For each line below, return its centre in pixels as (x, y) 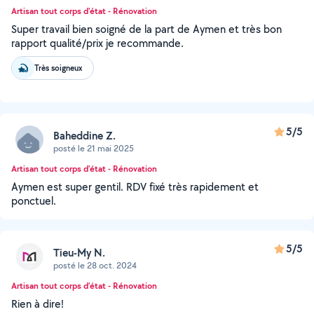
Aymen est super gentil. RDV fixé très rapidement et (135, 187)
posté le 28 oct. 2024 (95, 265)
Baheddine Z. (84, 135)
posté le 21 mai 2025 (94, 148)
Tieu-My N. (79, 252)
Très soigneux (58, 68)
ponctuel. (34, 201)
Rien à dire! (37, 304)
